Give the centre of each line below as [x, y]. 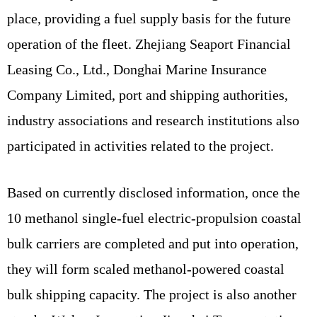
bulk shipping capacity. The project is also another [152, 294]
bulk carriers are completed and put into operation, [153, 243]
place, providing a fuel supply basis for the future [149, 18]
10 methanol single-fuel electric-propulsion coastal [154, 218]
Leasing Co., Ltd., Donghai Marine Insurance [137, 69]
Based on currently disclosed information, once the [154, 192]
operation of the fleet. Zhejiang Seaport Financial [149, 44]
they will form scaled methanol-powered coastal [146, 269]
